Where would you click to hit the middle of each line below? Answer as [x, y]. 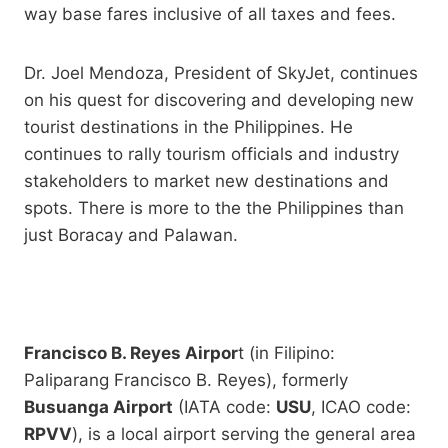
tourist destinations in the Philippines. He [188, 127]
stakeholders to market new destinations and [206, 181]
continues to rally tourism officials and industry [211, 154]
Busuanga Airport [98, 407]
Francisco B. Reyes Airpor [131, 353]
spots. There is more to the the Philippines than [214, 208]
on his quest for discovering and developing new [219, 100]
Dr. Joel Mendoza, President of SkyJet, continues [221, 73]
